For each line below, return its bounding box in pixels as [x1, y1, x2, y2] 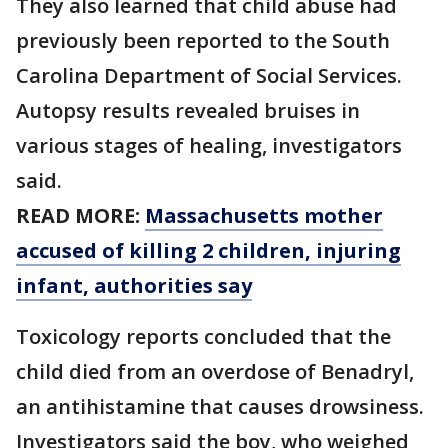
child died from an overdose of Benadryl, [16, 358, 414, 386]
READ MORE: [16, 202, 145, 230]
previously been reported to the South [16, 27, 390, 55]
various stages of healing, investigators [16, 132, 402, 160]
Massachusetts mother [145, 202, 383, 230]
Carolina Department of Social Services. [16, 62, 402, 90]
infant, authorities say [16, 272, 252, 300]
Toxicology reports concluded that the [16, 323, 391, 351]
